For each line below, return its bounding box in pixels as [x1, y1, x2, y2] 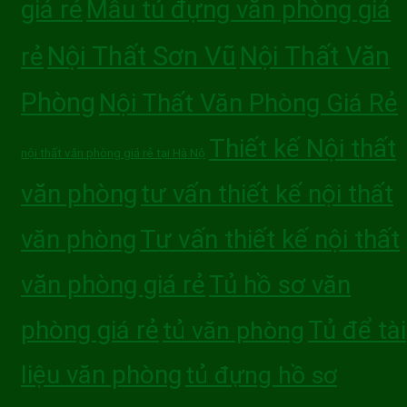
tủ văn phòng [163, 316, 304, 345]
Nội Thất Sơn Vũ [47, 41, 236, 73]
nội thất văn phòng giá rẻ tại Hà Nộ [21, 145, 205, 161]
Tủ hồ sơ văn [209, 270, 351, 301]
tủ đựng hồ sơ [185, 361, 337, 390]
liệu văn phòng [21, 360, 182, 391]
